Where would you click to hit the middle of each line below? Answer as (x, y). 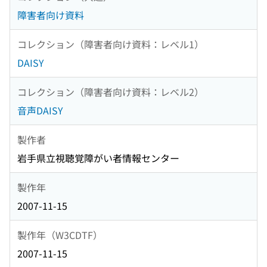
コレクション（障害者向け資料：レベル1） (111, 44)
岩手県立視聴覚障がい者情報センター (98, 158)
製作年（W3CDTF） (60, 235)
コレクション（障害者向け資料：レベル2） (111, 91)
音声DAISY (40, 111)
